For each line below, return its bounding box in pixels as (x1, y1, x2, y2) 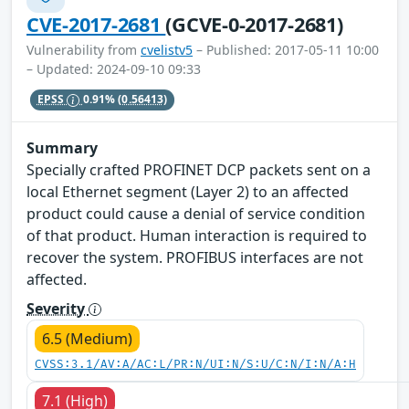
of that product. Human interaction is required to (26, 225, 367, 246)
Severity (26, 298, 89, 319)
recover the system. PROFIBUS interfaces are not (26, 246, 363, 267)
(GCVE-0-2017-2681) (165, 11, 343, 38)
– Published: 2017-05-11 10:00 (193, 41, 379, 59)
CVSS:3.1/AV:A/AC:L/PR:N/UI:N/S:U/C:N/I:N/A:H (35, 357, 356, 372)
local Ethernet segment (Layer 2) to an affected (26, 181, 349, 202)
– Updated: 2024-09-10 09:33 (26, 60, 201, 79)
